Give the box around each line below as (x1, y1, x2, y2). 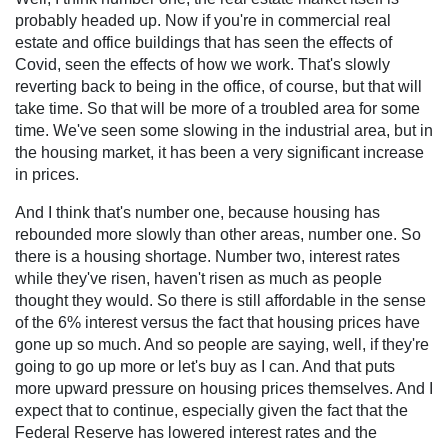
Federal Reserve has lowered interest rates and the (15, 423, 377, 441)
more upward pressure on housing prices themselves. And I (15, 379, 433, 397)
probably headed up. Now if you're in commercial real (15, 11, 391, 29)
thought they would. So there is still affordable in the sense (15, 291, 426, 309)
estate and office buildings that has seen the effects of (15, 33, 392, 51)
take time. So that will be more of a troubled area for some (15, 99, 420, 117)
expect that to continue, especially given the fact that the (15, 401, 408, 419)
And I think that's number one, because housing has (15, 203, 380, 221)
